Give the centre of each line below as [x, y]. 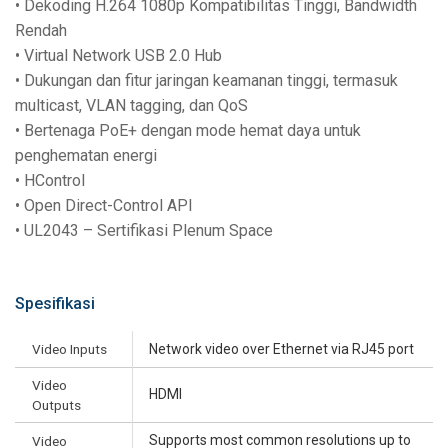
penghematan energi [86, 156]
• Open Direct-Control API [104, 206]
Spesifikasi [55, 304]
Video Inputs [69, 349]
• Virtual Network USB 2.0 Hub [118, 56]
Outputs [56, 405]
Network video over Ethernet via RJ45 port [281, 349]
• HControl [50, 181]
